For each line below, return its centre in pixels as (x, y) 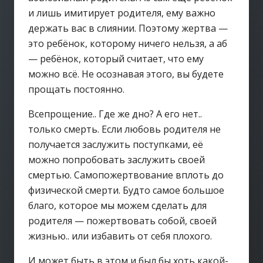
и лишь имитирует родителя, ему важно (122, 13)
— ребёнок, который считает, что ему (116, 59)
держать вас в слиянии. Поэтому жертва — (128, 28)
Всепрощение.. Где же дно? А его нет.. (115, 114)
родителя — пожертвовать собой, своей (122, 221)
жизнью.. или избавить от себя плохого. (120, 236)
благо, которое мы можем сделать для (117, 205)
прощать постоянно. (76, 89)
